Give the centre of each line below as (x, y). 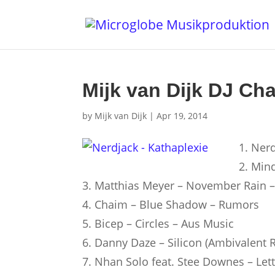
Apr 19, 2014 (182, 116)
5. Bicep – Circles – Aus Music (158, 223)
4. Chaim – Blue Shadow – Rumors (171, 204)
